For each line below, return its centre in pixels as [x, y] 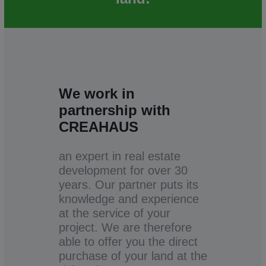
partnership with [115, 110]
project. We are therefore [125, 228]
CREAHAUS [99, 126]
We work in [97, 93]
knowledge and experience [129, 199]
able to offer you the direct [128, 242]
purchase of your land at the [133, 256]
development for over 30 [123, 171]
